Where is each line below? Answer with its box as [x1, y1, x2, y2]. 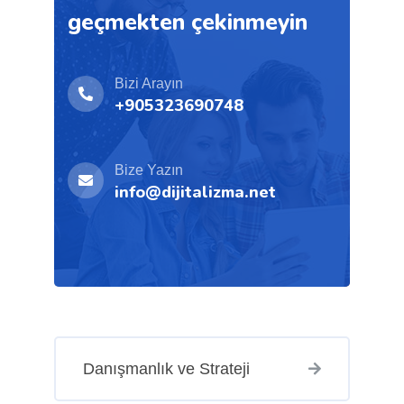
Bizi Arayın [114, 75, 183, 91]
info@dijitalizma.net [114, 180, 276, 203]
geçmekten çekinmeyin [67, 6, 308, 38]
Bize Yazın [114, 161, 183, 178]
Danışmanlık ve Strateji [82, 359, 250, 378]
